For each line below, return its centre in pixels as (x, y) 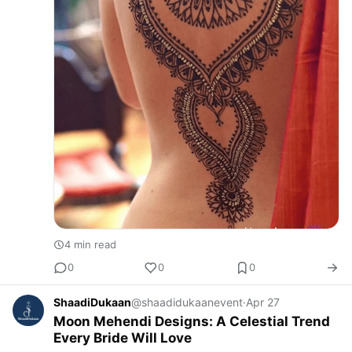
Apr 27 (263, 302)
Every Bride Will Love (123, 337)
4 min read (90, 244)
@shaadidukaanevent (187, 302)
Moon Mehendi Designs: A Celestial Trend (192, 321)
